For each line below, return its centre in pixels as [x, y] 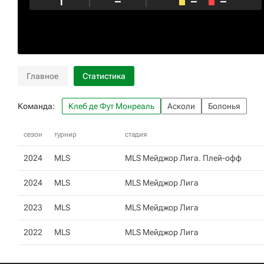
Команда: [36, 106]
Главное [43, 76]
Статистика [104, 76]
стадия [136, 134]
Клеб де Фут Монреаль [111, 106]
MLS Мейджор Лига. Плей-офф [183, 158]
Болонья [224, 106]
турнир [65, 134]
